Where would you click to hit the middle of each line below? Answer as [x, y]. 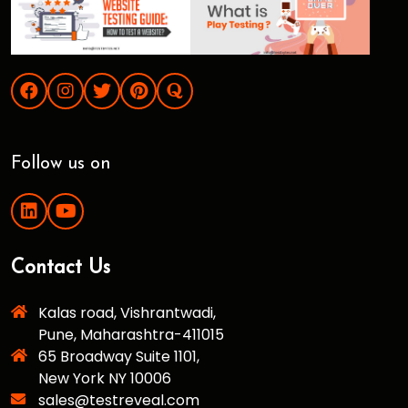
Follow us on [61, 164]
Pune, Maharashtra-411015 [131, 335]
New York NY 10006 [105, 379]
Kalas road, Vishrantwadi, [127, 313]
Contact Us [61, 269]
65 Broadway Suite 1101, [119, 357]
